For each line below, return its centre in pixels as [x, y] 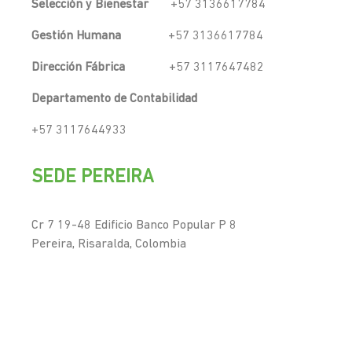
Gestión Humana [76, 36]
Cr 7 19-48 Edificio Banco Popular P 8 [134, 225]
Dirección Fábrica [78, 67]
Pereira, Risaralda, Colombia [109, 244]
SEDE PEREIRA [93, 177]
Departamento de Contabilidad [114, 99]
